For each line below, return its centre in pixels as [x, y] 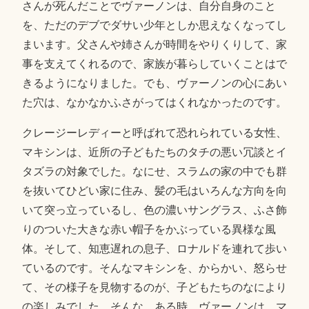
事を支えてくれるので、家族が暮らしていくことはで [154, 63]
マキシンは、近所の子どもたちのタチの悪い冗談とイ [154, 152]
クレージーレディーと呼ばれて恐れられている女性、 [154, 132]
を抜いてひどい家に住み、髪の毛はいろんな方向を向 [154, 190]
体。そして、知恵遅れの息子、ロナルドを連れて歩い [154, 248]
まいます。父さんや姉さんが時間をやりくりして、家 [154, 44]
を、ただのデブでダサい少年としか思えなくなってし [154, 25]
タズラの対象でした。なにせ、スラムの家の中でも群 [154, 171]
